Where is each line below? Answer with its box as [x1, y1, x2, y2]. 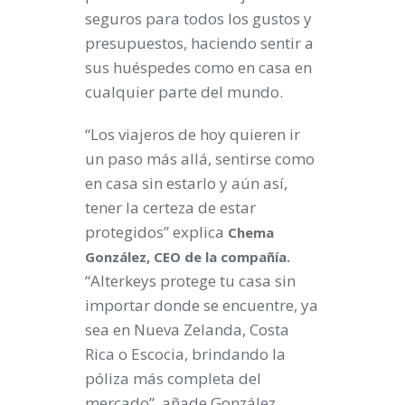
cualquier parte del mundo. [85, 81, 283, 103]
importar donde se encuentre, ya [85, 295, 318, 316]
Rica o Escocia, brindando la [85, 344, 286, 365]
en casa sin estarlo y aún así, [85, 173, 287, 194]
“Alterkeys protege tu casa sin [85, 270, 296, 292]
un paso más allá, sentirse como [85, 148, 315, 170]
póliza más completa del [85, 368, 261, 390]
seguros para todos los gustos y [85, 8, 312, 30]
